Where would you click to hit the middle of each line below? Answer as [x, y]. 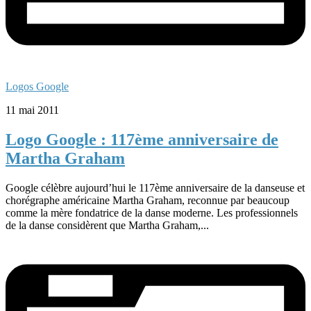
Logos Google [37, 86]
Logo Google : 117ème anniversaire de [142, 139]
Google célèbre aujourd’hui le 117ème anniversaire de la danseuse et [155, 187]
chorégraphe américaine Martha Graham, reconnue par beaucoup [148, 200]
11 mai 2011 [32, 110]
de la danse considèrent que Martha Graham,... [107, 225]
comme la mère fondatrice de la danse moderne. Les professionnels [152, 212]
